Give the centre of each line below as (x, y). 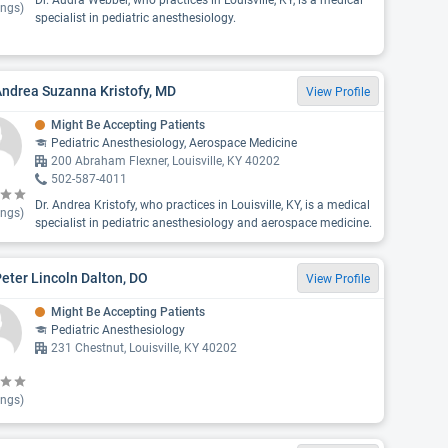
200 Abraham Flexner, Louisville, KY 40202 (165, 161)
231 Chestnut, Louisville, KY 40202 (143, 348)
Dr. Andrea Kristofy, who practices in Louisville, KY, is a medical (202, 205)
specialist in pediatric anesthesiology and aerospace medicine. (203, 223)
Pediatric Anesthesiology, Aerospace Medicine (173, 143)
